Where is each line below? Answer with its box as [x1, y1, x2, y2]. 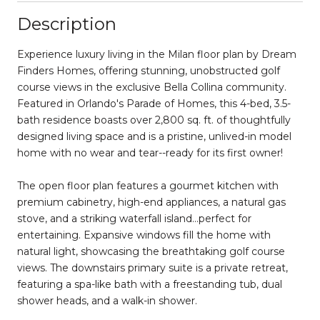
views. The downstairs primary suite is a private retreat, [17, 261, 288, 274]
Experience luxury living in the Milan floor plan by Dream [17, 47, 296, 61]
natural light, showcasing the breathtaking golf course [17, 244, 285, 258]
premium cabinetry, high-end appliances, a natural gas [17, 195, 286, 209]
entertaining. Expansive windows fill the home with [17, 228, 271, 241]
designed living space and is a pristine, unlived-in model [17, 129, 291, 143]
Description [17, 13, 116, 34]
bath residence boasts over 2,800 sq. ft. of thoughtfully [17, 113, 291, 126]
